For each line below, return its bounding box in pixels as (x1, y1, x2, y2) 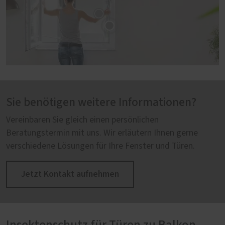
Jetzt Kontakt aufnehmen (21, 168, 119, 181)
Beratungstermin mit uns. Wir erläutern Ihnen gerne (6, 129, 198, 138)
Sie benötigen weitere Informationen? (6, 96, 196, 109)
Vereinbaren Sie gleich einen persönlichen (6, 116, 159, 125)
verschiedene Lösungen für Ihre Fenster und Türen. (6, 142, 195, 151)
